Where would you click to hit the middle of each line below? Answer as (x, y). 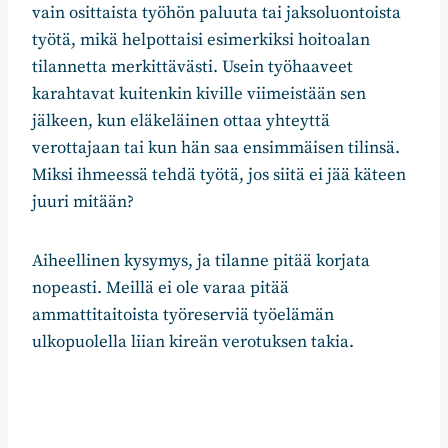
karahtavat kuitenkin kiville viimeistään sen (199, 93)
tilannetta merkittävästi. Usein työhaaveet (192, 66)
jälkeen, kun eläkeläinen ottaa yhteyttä (181, 120)
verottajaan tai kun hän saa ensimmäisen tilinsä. (216, 147)
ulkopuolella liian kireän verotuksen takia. (193, 341)
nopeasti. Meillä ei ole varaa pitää (160, 287)
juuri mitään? (83, 201)
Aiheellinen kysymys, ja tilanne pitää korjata (201, 260)
